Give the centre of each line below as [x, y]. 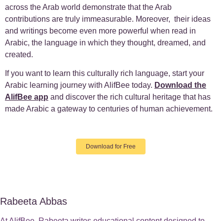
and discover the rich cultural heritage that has [129, 97]
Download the [180, 85]
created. [19, 54]
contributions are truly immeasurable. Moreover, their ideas [108, 19]
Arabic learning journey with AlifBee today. [80, 85]
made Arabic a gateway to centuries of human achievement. [109, 109]
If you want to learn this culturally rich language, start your [105, 74]
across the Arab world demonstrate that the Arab [88, 7]
